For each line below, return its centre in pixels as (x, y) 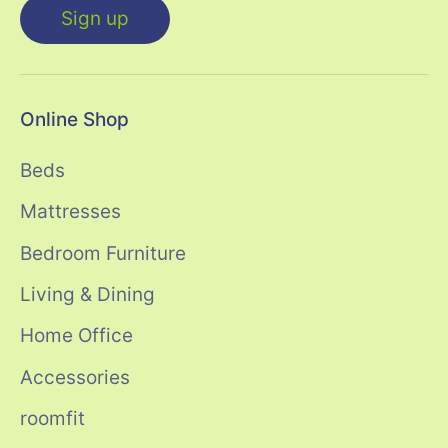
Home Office (76, 336)
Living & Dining (87, 295)
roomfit (52, 419)
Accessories (75, 377)
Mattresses (70, 212)
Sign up (95, 19)
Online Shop (74, 120)
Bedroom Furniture (103, 253)
